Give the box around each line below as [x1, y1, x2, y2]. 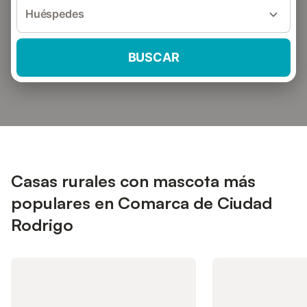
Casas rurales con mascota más [11, 171, 256, 191]
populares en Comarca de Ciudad [11, 193, 272, 213]
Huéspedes [25, 7, 84, 21]
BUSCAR [127, 50, 180, 64]
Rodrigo [11, 214, 73, 235]
